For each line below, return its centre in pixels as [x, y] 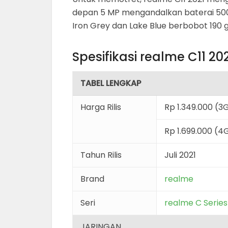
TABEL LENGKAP [111, 83]
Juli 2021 [180, 155]
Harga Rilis [101, 107]
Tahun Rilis [101, 155]
